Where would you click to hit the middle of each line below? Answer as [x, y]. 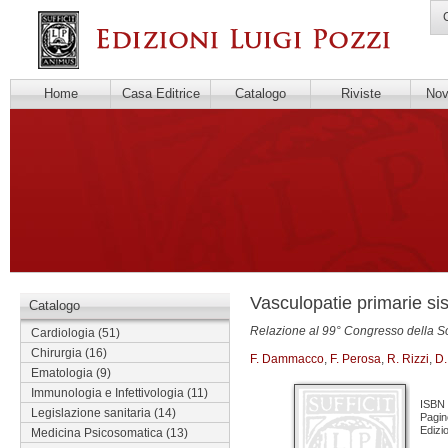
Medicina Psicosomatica [97, 433]
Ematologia [62, 373]
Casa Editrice [160, 93]
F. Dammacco [287, 359]
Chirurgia [56, 353]
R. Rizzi [408, 359]
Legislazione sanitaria [91, 413]
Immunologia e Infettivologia [107, 393]
